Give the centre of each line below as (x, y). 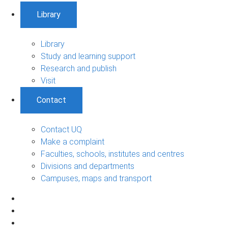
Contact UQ (61, 129)
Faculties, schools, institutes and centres (112, 154)
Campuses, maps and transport (96, 178)
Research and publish (79, 68)
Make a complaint (73, 141)
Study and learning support (88, 56)
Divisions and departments (88, 166)
